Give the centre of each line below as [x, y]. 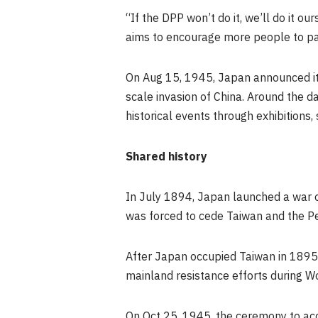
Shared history [166, 157]
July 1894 [166, 197]
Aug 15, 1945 [178, 78]
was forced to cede [176, 216]
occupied [213, 257]
